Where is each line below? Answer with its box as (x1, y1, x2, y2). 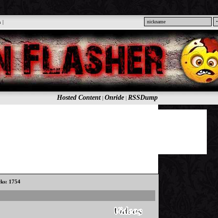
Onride (104, 94, 124, 101)
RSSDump (127, 94, 158, 101)
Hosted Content (56, 94, 101, 101)
